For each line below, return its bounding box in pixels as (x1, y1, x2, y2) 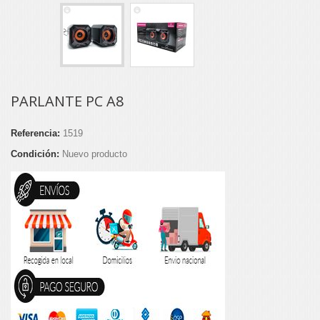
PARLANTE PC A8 (11, 91, 124, 111)
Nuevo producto (62, 148, 127, 159)
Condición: (11, 148, 59, 159)
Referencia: (11, 127, 60, 139)
